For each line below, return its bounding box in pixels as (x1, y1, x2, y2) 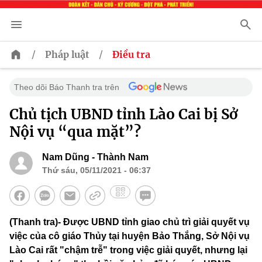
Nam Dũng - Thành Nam (42, 152, 149, 163)
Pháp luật (45, 49, 89, 61)
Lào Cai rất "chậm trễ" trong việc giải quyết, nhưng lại (9, 245, 247, 256)
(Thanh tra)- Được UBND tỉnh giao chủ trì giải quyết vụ (9, 217, 250, 227)
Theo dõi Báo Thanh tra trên (14, 82, 119, 92)
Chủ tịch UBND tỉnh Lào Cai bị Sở (9, 105, 238, 124)
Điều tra (112, 49, 150, 61)
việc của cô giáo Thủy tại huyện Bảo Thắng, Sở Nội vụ (9, 231, 250, 242)
